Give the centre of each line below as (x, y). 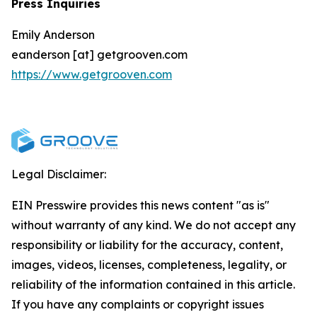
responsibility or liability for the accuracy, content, (147, 245)
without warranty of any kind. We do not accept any (154, 225)
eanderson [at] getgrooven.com (99, 54)
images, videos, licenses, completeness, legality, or (149, 265)
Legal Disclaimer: (59, 174)
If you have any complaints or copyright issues (138, 304)
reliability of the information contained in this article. (153, 284)
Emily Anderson (53, 35)
